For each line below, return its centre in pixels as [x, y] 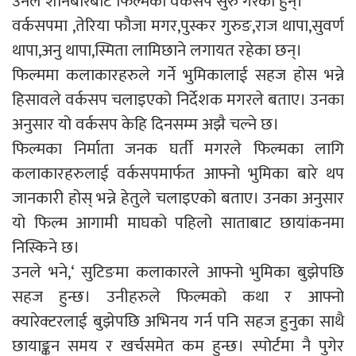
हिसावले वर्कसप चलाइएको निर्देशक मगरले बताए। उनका [178, 100]
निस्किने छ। [46, 248]
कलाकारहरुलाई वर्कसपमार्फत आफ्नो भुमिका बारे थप [178, 174]
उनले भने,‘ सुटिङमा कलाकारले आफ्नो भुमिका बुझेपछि [178, 273]
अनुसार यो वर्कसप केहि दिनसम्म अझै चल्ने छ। [145, 125]
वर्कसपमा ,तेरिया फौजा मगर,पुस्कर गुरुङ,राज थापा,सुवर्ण [178, 26]
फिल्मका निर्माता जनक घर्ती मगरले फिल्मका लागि [178, 149]
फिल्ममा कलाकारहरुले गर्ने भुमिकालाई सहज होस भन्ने [178, 75]
